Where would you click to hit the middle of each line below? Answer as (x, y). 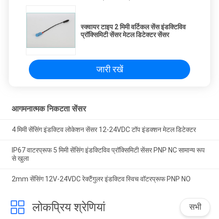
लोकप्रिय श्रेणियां (68, 207)
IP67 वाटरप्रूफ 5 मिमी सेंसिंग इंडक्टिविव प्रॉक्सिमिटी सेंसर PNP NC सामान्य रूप (108, 150)
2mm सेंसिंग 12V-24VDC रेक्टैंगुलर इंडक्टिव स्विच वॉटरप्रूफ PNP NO (101, 179)
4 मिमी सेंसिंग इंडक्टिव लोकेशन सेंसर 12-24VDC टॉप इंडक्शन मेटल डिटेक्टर (104, 130)
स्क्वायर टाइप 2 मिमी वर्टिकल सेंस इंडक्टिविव (133, 27)
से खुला (20, 158)
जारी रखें (109, 69)
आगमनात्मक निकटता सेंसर (49, 109)
